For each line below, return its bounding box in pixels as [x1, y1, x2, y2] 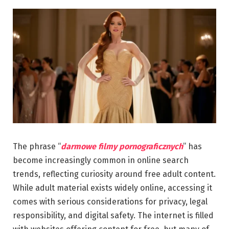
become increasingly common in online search [13, 155, 189, 165]
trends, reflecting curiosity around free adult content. [13, 169, 216, 179]
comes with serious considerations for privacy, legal [13, 196, 208, 207]
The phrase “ [13, 141, 61, 151]
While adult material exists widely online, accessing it [13, 182, 212, 193]
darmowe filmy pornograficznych [61, 141, 183, 151]
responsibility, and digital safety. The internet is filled [13, 210, 214, 220]
